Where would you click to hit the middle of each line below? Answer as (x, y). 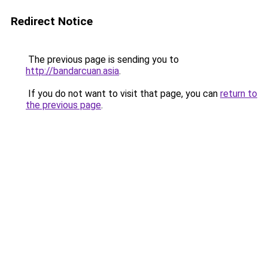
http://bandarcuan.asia (72, 71)
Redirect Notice (52, 21)
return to (239, 94)
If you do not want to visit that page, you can (123, 94)
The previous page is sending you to (102, 60)
